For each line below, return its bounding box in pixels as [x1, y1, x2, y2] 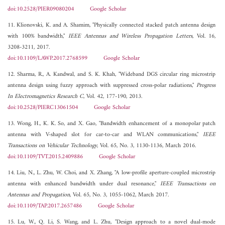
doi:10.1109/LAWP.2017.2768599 [8, 53, 87, 64]
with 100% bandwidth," [8, 31, 69, 42]
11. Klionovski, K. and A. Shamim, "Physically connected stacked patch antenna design [8, 20, 216, 31]
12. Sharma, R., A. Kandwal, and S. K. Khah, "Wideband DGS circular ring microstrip [8, 69, 216, 80]
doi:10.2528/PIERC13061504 [8, 102, 78, 114]
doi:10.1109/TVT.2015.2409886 [8, 152, 83, 163]
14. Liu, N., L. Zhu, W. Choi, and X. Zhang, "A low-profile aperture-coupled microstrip [8, 168, 216, 179]
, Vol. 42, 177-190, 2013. [83, 91, 142, 102]
